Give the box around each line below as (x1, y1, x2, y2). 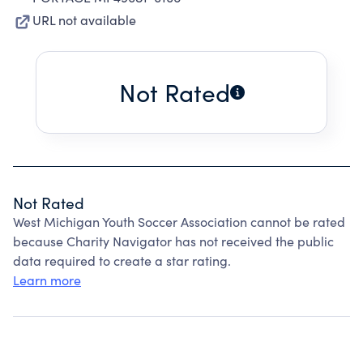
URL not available (32, 11, 136, 28)
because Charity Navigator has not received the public (13, 233, 334, 250)
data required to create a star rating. (13, 252, 231, 269)
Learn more (13, 271, 81, 288)
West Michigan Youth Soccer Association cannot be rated (13, 213, 345, 230)
